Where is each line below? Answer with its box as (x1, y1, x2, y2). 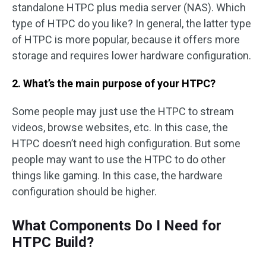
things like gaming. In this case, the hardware (12, 169, 223, 182)
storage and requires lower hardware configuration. (12, 49, 251, 62)
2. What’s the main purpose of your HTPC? (12, 77, 216, 90)
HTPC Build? (12, 234, 94, 251)
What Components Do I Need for (12, 217, 221, 234)
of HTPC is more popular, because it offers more (12, 33, 240, 46)
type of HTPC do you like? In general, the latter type (12, 17, 251, 30)
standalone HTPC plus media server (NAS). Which (12, 1, 246, 14)
